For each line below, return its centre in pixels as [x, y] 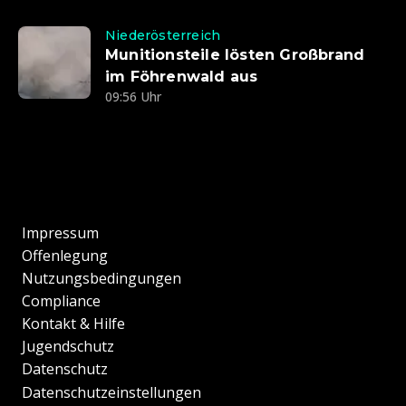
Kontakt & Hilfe [73, 324]
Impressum [60, 233]
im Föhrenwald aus [182, 77]
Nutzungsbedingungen [101, 279]
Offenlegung [65, 256]
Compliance [61, 301]
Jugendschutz [68, 347]
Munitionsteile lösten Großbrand [235, 55]
